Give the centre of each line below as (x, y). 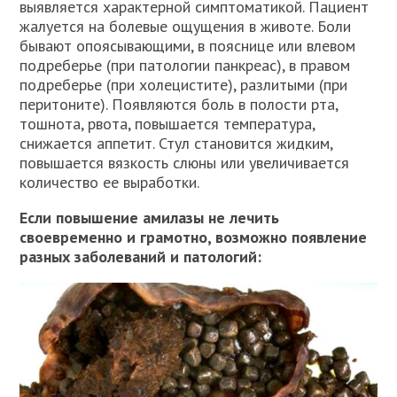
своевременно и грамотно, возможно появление (194, 237)
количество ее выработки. (110, 182)
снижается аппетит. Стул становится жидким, (176, 143)
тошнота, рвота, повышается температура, (167, 124)
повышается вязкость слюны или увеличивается (185, 163)
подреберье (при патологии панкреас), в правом (185, 65)
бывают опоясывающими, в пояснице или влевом (188, 46)
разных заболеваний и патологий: (141, 257)
